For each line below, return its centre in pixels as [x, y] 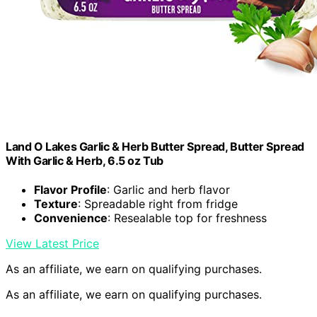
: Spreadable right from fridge [158, 204]
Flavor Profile [70, 190]
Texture [56, 204]
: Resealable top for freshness [187, 218]
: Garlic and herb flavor [168, 190]
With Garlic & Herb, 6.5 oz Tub [85, 160]
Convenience [71, 218]
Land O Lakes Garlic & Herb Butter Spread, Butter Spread [155, 146]
